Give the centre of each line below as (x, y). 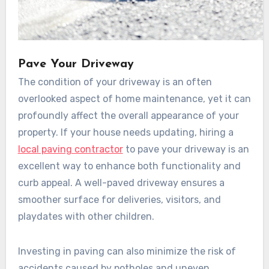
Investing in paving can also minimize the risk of (127, 252)
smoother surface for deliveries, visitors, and (119, 200)
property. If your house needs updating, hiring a (125, 133)
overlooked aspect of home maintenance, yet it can (134, 99)
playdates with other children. (86, 217)
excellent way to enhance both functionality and (129, 166)
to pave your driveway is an (186, 150)
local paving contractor (70, 150)
